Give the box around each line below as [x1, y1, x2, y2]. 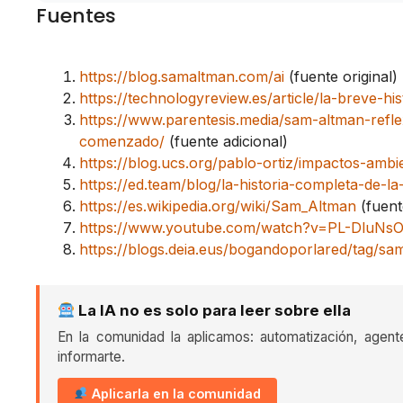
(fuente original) [284, 67, 398, 85]
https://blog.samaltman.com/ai [79, 67, 284, 85]
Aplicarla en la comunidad [88, 385, 262, 401]
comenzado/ [79, 131, 165, 150]
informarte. [58, 347, 125, 365]
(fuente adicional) [165, 131, 288, 150]
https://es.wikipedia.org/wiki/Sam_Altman [79, 196, 356, 215]
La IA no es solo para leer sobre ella [75, 300, 352, 319]
